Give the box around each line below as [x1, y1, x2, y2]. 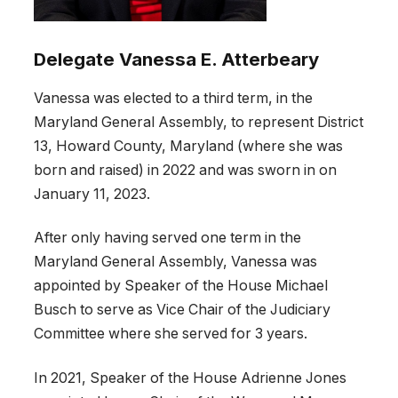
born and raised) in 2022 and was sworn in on [34, 162, 337, 179]
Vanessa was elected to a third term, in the [34, 90, 313, 107]
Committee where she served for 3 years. [34, 325, 307, 343]
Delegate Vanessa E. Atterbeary [34, 47, 319, 70]
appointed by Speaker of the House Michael [34, 277, 328, 295]
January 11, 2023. [34, 186, 150, 203]
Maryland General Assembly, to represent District [34, 114, 363, 131]
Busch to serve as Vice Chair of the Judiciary [34, 301, 330, 319]
